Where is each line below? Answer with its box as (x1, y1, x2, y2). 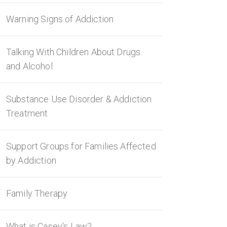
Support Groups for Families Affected (6, 141, 156, 152)
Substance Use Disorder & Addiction (6, 94, 152, 104)
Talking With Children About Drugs (6, 47, 141, 57)
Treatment (6, 108, 48, 119)
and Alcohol (6, 61, 53, 71)
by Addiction (6, 155, 56, 166)
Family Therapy (6, 188, 68, 199)
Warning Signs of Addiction (6, 14, 114, 24)
